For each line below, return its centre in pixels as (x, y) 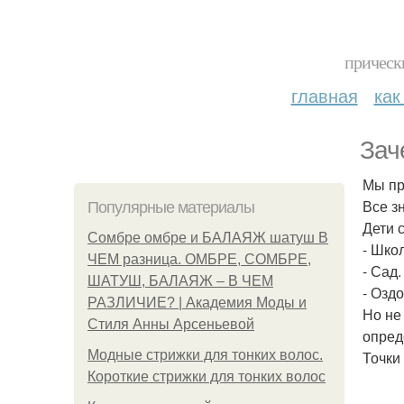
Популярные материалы (171, 207)
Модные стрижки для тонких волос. (205, 355)
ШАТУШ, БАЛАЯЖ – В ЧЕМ (180, 281)
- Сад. (382, 271)
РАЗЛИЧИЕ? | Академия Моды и (197, 303)
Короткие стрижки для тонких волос (207, 376)
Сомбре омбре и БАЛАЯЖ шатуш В (208, 238)
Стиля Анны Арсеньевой (171, 324)
